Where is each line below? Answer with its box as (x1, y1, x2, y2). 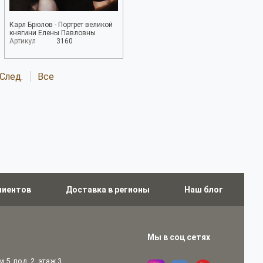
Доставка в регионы (66, 185, 150, 194)
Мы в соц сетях (147, 232, 210, 242)
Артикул (9, 37, 36, 45)
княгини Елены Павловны (9, 29, 96, 37)
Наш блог (184, 185, 223, 194)
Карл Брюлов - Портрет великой (9, 21, 113, 29)
